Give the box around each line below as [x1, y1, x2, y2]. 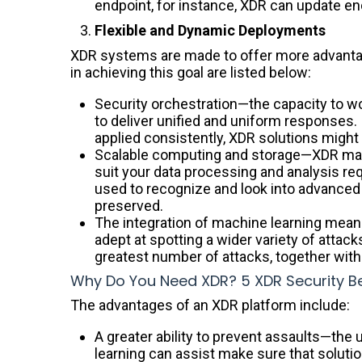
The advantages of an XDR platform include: [70, 296, 350, 314]
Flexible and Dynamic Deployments [95, 21, 326, 39]
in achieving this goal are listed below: [70, 63, 311, 81]
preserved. [95, 196, 163, 214]
